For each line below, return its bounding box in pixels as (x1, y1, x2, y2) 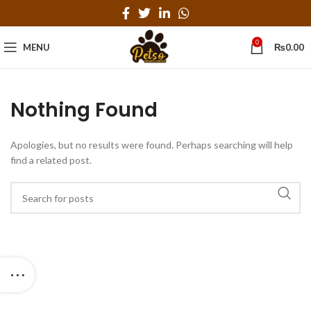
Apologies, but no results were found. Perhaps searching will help (10, 139, 293, 151)
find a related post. (10, 154, 92, 166)
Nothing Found (10, 96, 158, 124)
